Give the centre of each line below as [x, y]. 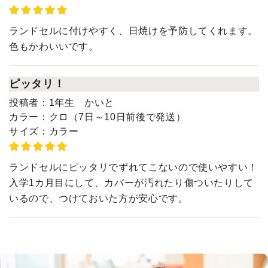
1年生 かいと [82, 103]
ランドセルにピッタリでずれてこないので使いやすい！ [133, 167]
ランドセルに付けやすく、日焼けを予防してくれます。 [133, 31]
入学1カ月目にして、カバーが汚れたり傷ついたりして [131, 183]
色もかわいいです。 [54, 46]
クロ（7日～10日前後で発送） [117, 117]
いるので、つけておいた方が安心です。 [99, 198]
